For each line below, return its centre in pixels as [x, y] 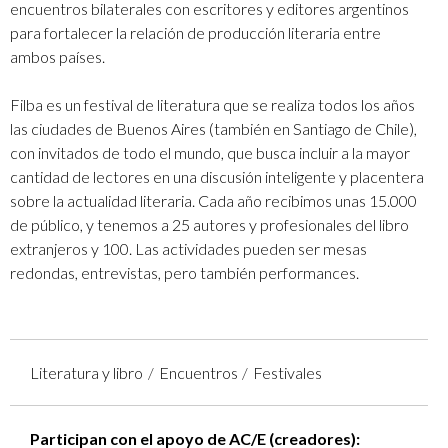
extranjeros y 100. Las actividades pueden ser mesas [188, 248]
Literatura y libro [86, 372]
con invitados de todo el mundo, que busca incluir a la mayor [210, 152]
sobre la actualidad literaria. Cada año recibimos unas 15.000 [213, 200]
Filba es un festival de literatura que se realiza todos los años [212, 104]
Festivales [288, 372]
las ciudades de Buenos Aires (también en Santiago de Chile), [213, 128]
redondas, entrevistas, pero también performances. [184, 272]
